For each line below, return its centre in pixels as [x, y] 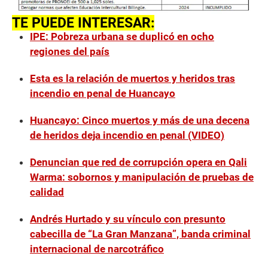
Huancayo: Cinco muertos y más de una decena [140, 121]
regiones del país [70, 52]
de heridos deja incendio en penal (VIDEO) [127, 135]
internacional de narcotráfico [97, 249]
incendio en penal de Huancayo [103, 94]
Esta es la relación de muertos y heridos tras [133, 79]
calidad [47, 192]
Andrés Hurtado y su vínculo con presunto [128, 219]
